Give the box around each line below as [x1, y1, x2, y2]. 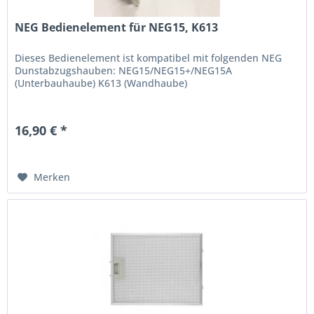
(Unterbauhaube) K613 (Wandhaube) [15, 76, 188, 90]
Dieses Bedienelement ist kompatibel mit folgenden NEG [15, 50, 282, 64]
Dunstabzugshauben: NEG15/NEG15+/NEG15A [15, 63, 233, 77]
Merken [34, 170, 71, 184]
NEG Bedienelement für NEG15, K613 [15, 19, 219, 35]
